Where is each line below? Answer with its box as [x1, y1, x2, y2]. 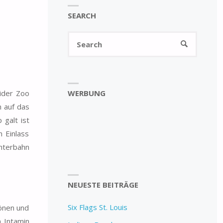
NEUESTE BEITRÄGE [67, 180, 138, 190]
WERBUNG [67, 88, 106, 98]
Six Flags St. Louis [67, 202, 127, 213]
